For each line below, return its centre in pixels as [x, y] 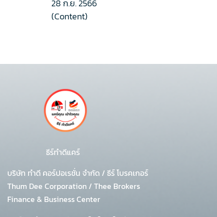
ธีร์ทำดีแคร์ [45, 152]
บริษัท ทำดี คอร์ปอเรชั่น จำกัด [54, 173]
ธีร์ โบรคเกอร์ [127, 173]
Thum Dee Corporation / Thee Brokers [74, 186]
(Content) [70, 16]
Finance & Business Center [54, 199]
